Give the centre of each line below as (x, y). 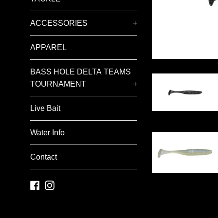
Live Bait (45, 108)
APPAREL (48, 47)
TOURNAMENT (58, 84)
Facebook (59, 184)
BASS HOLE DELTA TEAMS (81, 72)
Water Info (47, 133)
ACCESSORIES (59, 23)
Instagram (73, 184)
